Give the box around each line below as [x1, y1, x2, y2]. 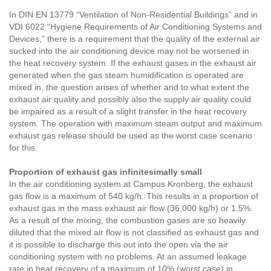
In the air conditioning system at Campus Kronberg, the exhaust [9, 179, 253, 189]
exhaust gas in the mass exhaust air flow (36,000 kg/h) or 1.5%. [9, 203, 253, 214]
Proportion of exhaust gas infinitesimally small [9, 167, 202, 177]
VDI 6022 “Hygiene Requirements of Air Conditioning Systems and [9, 22, 262, 32]
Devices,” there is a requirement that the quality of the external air [9, 34, 260, 44]
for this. [9, 143, 38, 153]
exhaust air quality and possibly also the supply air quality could [9, 94, 251, 105]
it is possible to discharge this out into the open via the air [9, 240, 228, 250]
